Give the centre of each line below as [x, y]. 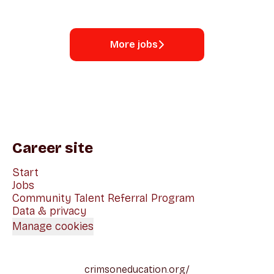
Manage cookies [53, 226]
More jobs [134, 44]
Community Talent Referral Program [103, 198]
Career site [53, 148]
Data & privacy [50, 211]
